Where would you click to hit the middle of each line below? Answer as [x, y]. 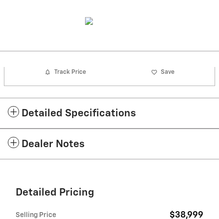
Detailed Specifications [79, 113]
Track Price [70, 72]
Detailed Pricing [55, 193]
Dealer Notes [53, 144]
